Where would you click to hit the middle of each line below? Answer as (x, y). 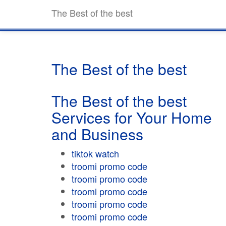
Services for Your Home (132, 117)
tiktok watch (95, 153)
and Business (97, 134)
